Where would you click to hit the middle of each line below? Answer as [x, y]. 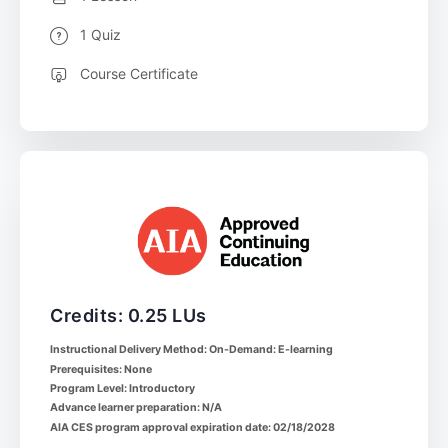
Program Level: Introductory [122, 389]
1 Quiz [100, 34]
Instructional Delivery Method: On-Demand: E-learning [191, 350]
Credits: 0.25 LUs [128, 316]
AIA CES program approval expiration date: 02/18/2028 [192, 427]
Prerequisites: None [101, 369]
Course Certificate [139, 73]
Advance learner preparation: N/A [136, 408]
